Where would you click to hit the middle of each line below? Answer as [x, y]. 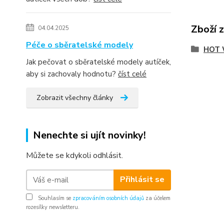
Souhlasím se [54, 198]
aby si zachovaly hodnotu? [72, 74]
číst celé [132, 74]
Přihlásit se [142, 180]
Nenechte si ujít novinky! [89, 135]
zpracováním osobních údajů [108, 198]
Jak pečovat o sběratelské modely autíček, [98, 62]
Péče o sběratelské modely [79, 45]
